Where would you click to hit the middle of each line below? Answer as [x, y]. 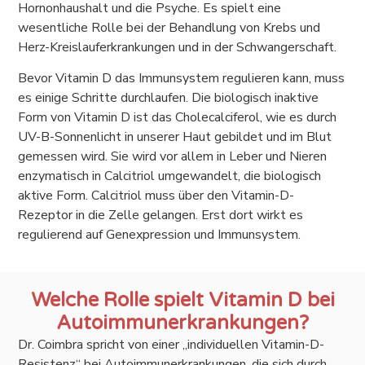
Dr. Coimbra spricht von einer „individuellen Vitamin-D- [172, 345]
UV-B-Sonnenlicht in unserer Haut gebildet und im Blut [175, 137]
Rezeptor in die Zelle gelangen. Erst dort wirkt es [161, 215]
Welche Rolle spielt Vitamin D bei [182, 301]
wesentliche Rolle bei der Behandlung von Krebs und [169, 28]
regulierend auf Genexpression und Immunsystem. [160, 235]
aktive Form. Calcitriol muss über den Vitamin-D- [156, 196]
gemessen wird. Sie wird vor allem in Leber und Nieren [173, 157]
